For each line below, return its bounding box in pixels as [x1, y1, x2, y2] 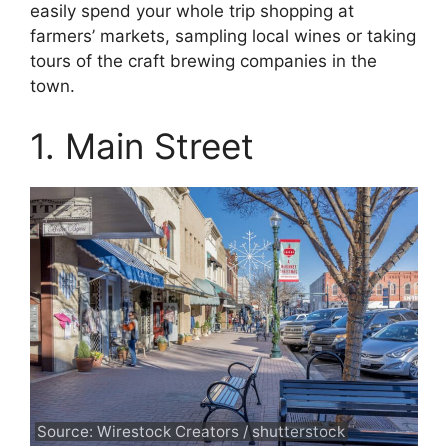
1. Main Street [30, 124, 254, 167]
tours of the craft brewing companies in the [30, 51, 377, 71]
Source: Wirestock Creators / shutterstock [37, 421, 346, 441]
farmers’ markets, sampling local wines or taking [30, 26, 416, 46]
